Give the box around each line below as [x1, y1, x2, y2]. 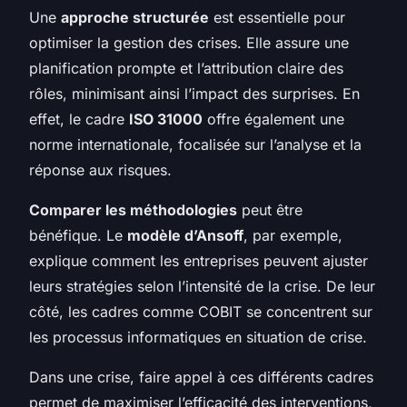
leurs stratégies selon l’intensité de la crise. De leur [29, 276, 375, 295]
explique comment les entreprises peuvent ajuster [29, 251, 368, 270]
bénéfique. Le [29, 225, 127, 244]
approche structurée [61, 7, 209, 26]
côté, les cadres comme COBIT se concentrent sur [29, 302, 372, 321]
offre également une [203, 109, 344, 128]
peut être [237, 200, 303, 219]
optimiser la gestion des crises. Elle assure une [29, 33, 349, 52]
